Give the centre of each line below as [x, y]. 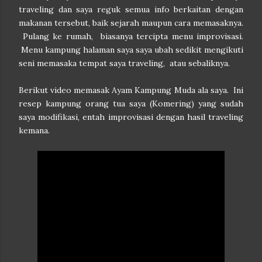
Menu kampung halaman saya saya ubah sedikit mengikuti [131, 50]
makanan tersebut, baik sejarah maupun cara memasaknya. [131, 23]
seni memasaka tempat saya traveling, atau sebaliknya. [127, 63]
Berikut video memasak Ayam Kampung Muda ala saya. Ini [131, 90]
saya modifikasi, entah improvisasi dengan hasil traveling [131, 117]
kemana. [35, 130]
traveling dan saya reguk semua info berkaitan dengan [131, 9]
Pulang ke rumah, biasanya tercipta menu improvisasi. [131, 36]
